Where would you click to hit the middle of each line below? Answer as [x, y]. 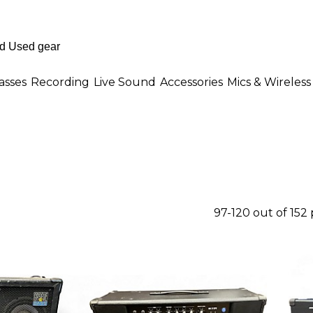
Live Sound [125, 82]
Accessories [191, 82]
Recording [60, 82]
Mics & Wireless [269, 82]
